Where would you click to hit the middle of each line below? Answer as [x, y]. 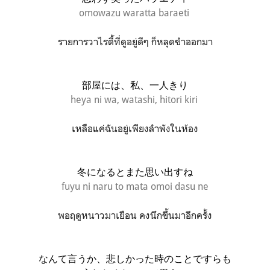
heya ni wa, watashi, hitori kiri [135, 99]
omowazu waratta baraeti [135, 12]
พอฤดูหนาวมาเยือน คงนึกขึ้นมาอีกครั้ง [135, 215]
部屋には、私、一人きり [135, 85]
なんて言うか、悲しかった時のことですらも [135, 258]
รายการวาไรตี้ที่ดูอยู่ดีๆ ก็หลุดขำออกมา [135, 41]
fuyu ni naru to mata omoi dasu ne [135, 186]
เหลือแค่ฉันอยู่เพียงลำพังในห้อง [135, 128]
